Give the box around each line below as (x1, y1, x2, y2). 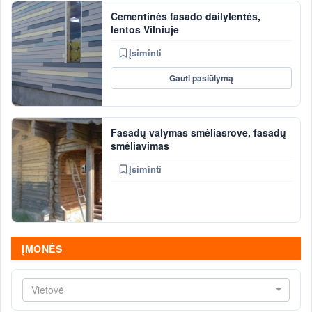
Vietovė (31, 283, 64, 297)
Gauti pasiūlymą (169, 71, 233, 84)
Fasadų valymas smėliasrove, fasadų (111, 125, 286, 139)
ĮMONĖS (22, 242, 62, 256)
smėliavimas (111, 139, 169, 153)
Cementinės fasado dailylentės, (111, 9, 260, 23)
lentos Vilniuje (111, 22, 179, 36)
